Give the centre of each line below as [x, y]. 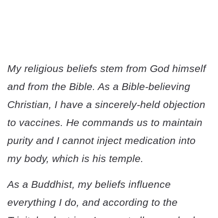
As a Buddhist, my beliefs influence [89, 184]
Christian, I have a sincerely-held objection [106, 105]
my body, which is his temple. [75, 159]
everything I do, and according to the [92, 202]
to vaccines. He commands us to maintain [105, 123]
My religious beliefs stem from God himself [107, 69]
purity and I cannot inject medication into [101, 141]
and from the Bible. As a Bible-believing [99, 87]
